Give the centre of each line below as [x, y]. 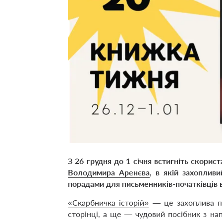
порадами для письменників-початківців [144, 183]
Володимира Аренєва [109, 172]
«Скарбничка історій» [109, 202]
